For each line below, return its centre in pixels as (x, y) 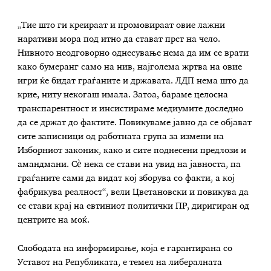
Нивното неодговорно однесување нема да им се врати (133, 53)
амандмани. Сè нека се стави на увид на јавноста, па (129, 164)
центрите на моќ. (54, 220)
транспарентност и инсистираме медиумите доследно (131, 109)
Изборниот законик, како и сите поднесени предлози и (132, 150)
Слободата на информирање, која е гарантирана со (125, 249)
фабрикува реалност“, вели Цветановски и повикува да (133, 192)
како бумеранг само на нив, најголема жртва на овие (130, 67)
